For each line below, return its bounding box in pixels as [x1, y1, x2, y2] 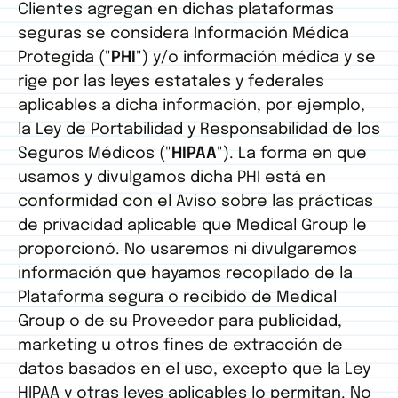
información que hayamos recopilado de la [18, 266, 353, 283]
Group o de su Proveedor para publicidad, [18, 314, 342, 330]
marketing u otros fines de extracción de [18, 338, 343, 354]
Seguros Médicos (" [18, 146, 171, 163]
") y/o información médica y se [136, 50, 376, 67]
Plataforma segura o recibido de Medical [18, 290, 337, 306]
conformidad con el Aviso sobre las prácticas [18, 194, 373, 211]
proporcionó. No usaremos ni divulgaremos [18, 242, 357, 259]
